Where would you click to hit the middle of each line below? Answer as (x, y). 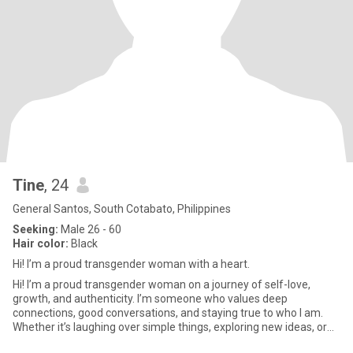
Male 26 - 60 (90, 229)
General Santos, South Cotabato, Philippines (122, 209)
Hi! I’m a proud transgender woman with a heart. (131, 264)
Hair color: (41, 243)
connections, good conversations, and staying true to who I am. (168, 313)
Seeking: (35, 229)
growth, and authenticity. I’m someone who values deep (150, 299)
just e (26, 341)
